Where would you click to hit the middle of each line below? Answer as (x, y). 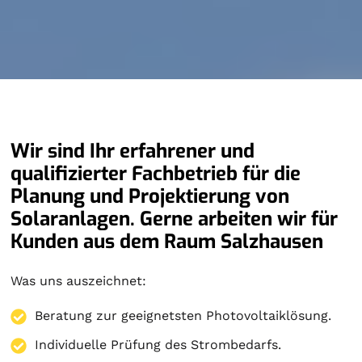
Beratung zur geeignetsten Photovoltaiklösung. (183, 316)
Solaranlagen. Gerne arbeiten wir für (175, 219)
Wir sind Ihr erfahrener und (133, 151)
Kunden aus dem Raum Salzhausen (167, 242)
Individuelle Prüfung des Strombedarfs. (158, 345)
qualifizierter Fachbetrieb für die (156, 174)
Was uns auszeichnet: (79, 281)
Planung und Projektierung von (150, 196)
